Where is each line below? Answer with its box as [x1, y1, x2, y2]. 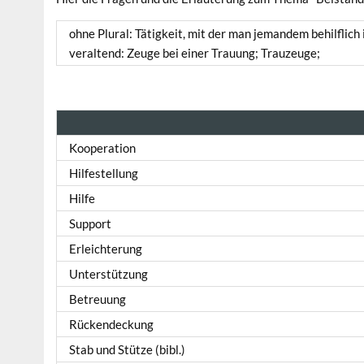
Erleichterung [69, 241, 143, 257]
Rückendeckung [69, 317, 154, 332]
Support [69, 216, 112, 232]
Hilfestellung [69, 166, 139, 181]
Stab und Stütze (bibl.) [69, 342, 186, 357]
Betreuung [69, 292, 127, 307]
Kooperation [69, 141, 136, 156]
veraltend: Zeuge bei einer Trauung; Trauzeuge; [69, 45, 321, 60]
